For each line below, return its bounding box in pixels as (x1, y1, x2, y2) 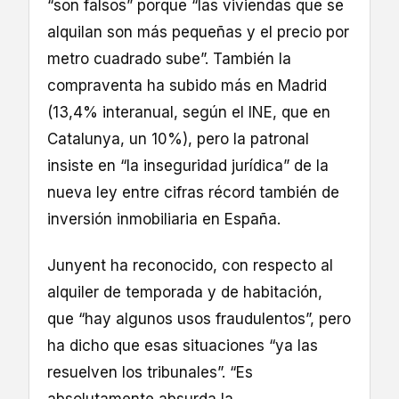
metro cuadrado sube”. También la (47, 49, 291, 68)
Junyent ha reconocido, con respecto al (47, 256, 333, 274)
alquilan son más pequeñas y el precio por (47, 22, 349, 41)
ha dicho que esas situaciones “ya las (47, 336, 318, 354)
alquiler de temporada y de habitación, (47, 282, 322, 301)
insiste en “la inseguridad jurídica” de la (47, 156, 329, 175)
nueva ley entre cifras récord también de (47, 183, 339, 201)
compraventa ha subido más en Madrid (47, 76, 327, 94)
